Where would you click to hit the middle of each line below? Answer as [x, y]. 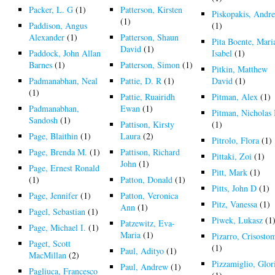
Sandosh [44, 120]
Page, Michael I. [58, 227]
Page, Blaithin [54, 136]
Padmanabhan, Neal [64, 80]
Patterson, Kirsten [152, 9]
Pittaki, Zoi [232, 156]
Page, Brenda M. [58, 152]
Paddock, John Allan [65, 53]
